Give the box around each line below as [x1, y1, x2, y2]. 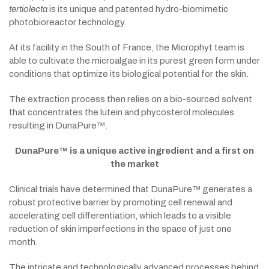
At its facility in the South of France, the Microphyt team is [9, 43, 244, 52]
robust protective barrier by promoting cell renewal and [9, 198, 232, 207]
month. [9, 237, 38, 247]
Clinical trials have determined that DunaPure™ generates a [9, 184, 252, 194]
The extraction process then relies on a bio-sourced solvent [9, 94, 252, 104]
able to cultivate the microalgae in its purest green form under [9, 56, 260, 65]
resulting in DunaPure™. [9, 121, 107, 130]
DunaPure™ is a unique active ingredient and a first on [15, 146, 254, 156]
